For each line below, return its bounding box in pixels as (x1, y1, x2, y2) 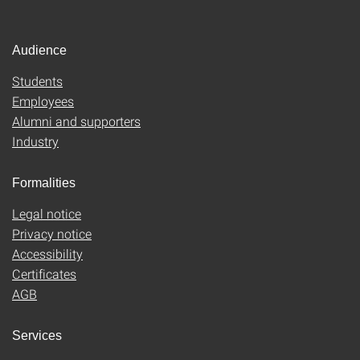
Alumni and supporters (12, 112, 141, 129)
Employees (12, 92, 74, 109)
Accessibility (12, 245, 83, 262)
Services (12, 329, 62, 342)
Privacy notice (12, 225, 92, 242)
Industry (12, 133, 59, 149)
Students (12, 72, 63, 89)
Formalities (12, 176, 76, 190)
